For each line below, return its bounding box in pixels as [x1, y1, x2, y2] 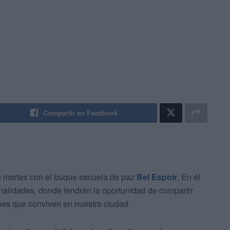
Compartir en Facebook [43, 108, 118, 118]
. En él [177, 171, 200, 183]
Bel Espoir [137, 171, 177, 183]
